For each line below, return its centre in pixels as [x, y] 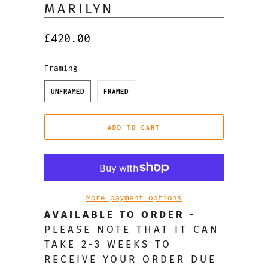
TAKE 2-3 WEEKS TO [108, 245]
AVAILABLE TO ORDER [114, 215]
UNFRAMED [68, 92]
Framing [61, 67]
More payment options [134, 198]
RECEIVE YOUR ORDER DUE [130, 260]
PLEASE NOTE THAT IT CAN [132, 230]
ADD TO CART [134, 127]
